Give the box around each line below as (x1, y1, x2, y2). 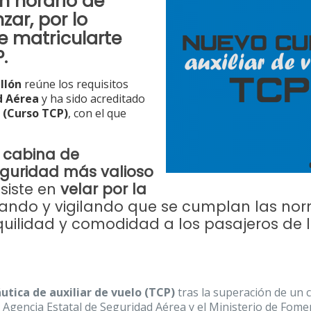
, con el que (68, 106, 127, 121)
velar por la (60, 179, 147, 199)
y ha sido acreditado (39, 91, 146, 106)
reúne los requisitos (24, 76, 129, 92)
